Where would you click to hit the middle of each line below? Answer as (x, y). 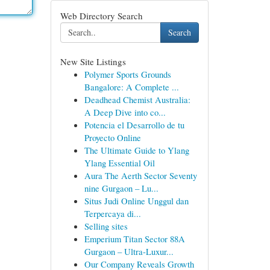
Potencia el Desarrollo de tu (134, 125)
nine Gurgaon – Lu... (121, 188)
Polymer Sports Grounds (127, 74)
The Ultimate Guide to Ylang (137, 150)
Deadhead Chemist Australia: (137, 99)
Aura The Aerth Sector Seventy (140, 175)
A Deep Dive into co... (125, 112)
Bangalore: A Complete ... (131, 87)
